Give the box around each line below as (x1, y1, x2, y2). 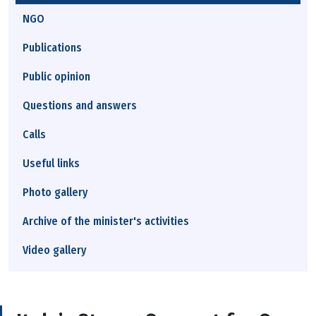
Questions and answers (23, 99, 137, 112)
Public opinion (23, 70, 90, 83)
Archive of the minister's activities (23, 214, 189, 228)
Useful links (23, 157, 80, 170)
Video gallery (23, 243, 86, 257)
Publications (23, 41, 82, 54)
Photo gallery (23, 186, 87, 199)
